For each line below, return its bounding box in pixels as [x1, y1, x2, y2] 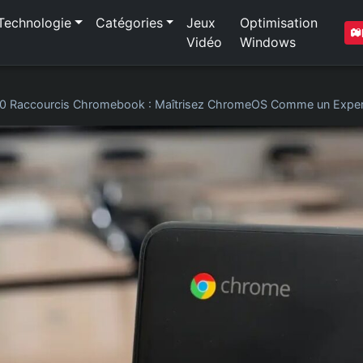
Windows [240, 34, 297, 50]
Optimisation [240, 15, 318, 31]
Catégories [95, 15, 163, 31]
